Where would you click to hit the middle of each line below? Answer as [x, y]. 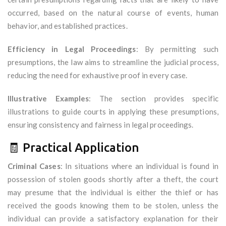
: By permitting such [177, 49]
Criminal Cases [34, 166]
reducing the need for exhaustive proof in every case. [98, 75]
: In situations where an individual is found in [139, 166]
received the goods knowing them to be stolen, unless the [113, 206]
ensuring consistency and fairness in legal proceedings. [101, 125]
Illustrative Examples [48, 99]
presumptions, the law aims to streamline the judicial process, [113, 62]
